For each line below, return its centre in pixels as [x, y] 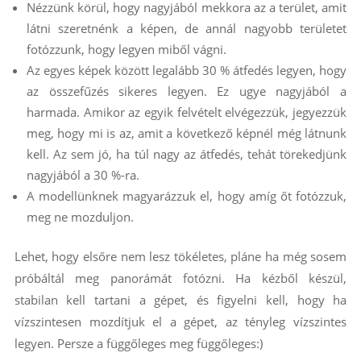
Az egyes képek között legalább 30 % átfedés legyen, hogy [187, 71]
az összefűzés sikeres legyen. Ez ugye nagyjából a [187, 91]
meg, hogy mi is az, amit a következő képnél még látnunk [187, 133]
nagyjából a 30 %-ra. [83, 175]
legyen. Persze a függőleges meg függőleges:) [138, 344]
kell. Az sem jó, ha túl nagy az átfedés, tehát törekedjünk [187, 154]
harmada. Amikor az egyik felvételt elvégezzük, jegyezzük [187, 112]
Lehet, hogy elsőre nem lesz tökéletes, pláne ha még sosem [180, 257]
